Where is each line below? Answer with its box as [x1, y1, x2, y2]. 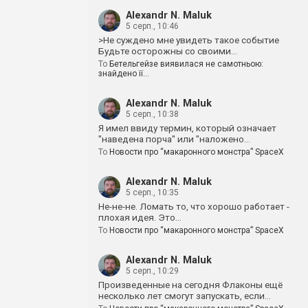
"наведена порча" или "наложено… [98, 133, 250, 144]
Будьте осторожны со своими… [98, 45, 237, 56]
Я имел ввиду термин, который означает [98, 122, 276, 133]
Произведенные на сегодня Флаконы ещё [98, 279, 283, 290]
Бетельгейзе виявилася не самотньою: [109, 59, 263, 69]
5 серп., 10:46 [126, 21, 179, 31]
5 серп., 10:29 [126, 266, 179, 276]
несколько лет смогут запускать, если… [98, 290, 271, 301]
